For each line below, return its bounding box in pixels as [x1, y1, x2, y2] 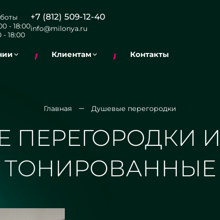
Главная [44, 104, 72, 113]
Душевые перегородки [91, 104, 176, 113]
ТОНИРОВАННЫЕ [4, 154, 216, 182]
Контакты [130, 50, 169, 59]
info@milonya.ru [30, 24, 87, 33]
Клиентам [52, 50, 91, 59]
